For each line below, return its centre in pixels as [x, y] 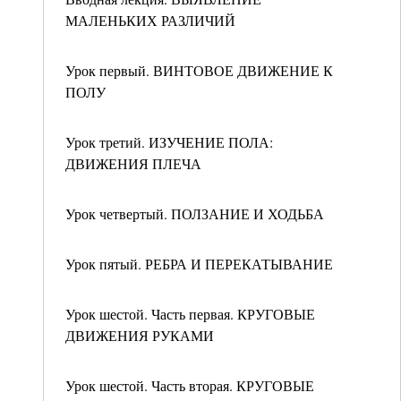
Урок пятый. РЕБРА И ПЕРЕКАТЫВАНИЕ [199, 264]
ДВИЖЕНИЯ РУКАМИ [140, 335]
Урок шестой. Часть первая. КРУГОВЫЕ [190, 314]
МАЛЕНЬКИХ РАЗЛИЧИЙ [150, 20]
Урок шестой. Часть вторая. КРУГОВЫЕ [190, 385]
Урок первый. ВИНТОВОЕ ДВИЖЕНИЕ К [199, 70]
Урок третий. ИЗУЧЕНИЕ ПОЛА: [169, 142]
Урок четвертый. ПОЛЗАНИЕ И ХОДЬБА [195, 213]
